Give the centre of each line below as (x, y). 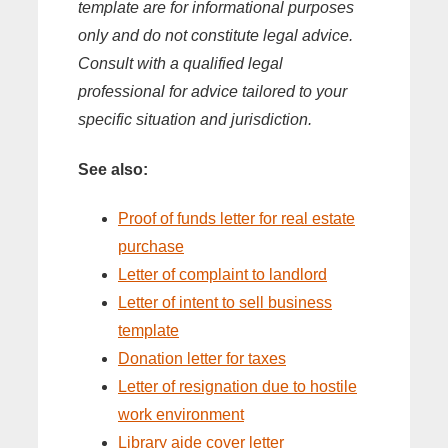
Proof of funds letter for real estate (236, 218)
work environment (181, 414)
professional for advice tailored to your (212, 92)
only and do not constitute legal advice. (215, 36)
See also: (113, 169)
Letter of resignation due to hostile (237, 386)
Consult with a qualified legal (180, 64)
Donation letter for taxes (202, 358)
